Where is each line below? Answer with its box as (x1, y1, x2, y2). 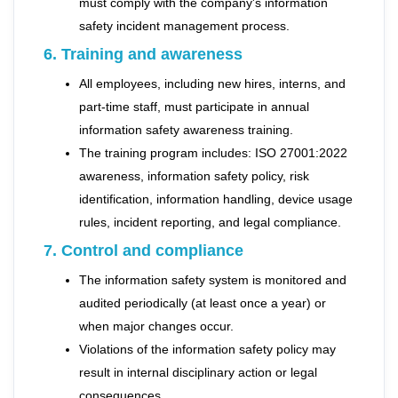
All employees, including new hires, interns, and (79, 76, 346, 91)
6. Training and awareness (44, 45, 243, 63)
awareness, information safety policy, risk (79, 169, 309, 183)
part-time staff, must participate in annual (79, 99, 309, 114)
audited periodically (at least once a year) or (79, 296, 326, 310)
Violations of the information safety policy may (79, 342, 336, 356)
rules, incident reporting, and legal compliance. (79, 215, 341, 229)
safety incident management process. (79, 19, 290, 33)
